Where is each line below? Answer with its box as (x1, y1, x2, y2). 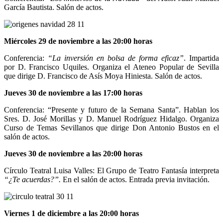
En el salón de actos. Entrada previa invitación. (63, 175, 210, 184)
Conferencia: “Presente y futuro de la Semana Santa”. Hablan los (4, 105, 219, 114)
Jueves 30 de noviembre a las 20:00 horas (4, 149, 142, 158)
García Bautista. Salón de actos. (4, 2, 104, 11)
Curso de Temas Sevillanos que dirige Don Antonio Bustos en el (4, 123, 219, 132)
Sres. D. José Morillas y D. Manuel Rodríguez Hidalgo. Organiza (4, 114, 219, 123)
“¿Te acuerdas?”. (4, 175, 63, 184)
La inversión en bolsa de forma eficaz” (52, 53, 184, 62)
